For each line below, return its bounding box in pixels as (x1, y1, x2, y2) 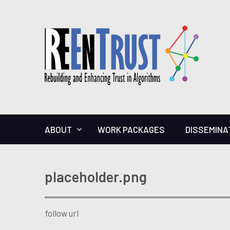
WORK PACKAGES (98, 124, 165, 135)
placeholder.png (45, 167, 147, 185)
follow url (45, 207, 79, 218)
